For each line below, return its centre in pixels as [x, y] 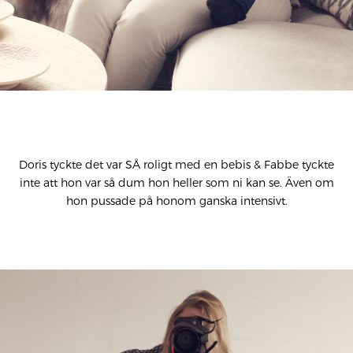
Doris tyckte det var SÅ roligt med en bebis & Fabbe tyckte [176, 165]
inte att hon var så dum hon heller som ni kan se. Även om [176, 183]
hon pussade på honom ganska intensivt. [176, 201]
